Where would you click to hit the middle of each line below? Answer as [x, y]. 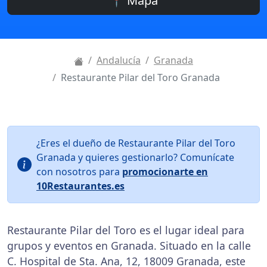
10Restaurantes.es [80, 186]
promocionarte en [165, 172]
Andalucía [119, 60]
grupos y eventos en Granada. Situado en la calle [129, 246]
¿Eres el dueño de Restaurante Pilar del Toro [136, 143]
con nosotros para [79, 172]
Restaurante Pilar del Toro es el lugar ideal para [126, 230]
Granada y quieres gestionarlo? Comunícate [135, 157]
